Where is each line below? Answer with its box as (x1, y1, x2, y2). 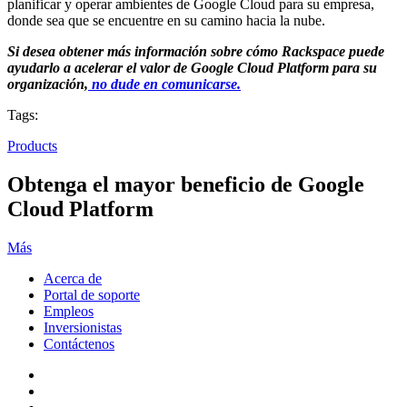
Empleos (44, 303, 94, 319)
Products (7, 138, 57, 154)
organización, (7, 76, 88, 93)
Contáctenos (44, 335, 114, 352)
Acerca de (44, 270, 102, 286)
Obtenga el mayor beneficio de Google (7, 173, 364, 197)
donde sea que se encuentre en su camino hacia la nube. (7, 13, 325, 29)
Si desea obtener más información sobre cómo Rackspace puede (7, 44, 384, 60)
